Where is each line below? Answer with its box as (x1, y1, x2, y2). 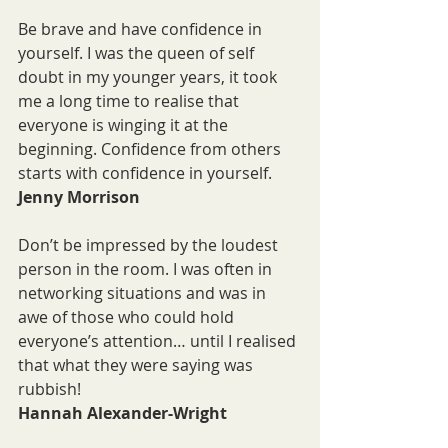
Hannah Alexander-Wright (18, 402, 227, 425)
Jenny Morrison (18, 186, 140, 209)
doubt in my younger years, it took (18, 66, 281, 89)
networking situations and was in (18, 282, 270, 305)
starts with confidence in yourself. (18, 162, 272, 185)
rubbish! (18, 378, 81, 401)
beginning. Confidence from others (18, 138, 285, 161)
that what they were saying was (18, 354, 257, 377)
